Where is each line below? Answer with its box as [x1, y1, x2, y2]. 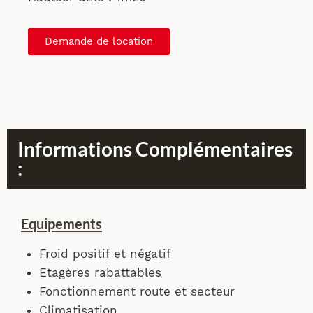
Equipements [21, 215, 102, 232]
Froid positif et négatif [38, 247, 171, 261]
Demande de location [45, 35, 153, 48]
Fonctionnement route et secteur [38, 284, 235, 298]
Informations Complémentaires [17, 137, 293, 161]
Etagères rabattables [38, 265, 161, 279]
